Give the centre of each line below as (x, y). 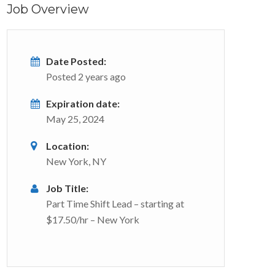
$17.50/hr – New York (93, 219)
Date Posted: (76, 61)
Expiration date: (83, 103)
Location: (68, 146)
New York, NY (76, 161)
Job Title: (67, 188)
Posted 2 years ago (86, 76)
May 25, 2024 (75, 119)
